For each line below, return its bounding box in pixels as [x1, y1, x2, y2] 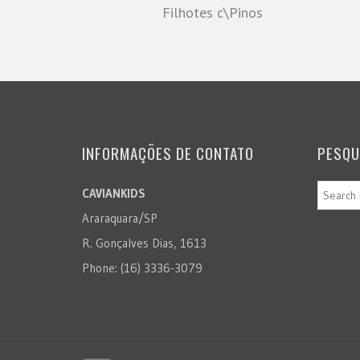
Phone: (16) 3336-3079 [82, 260, 202, 276]
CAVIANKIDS [82, 186, 145, 202]
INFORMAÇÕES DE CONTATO [82, 141, 254, 165]
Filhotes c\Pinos [162, 3, 263, 22]
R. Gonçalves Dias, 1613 [82, 235, 207, 252]
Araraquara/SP [82, 211, 157, 227]
